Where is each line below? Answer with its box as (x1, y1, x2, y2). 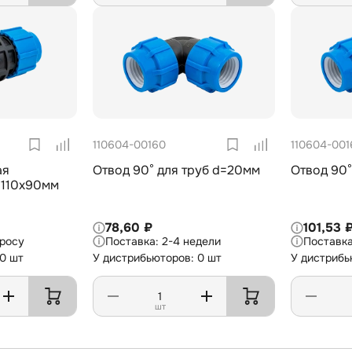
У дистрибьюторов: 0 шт (93, 251, 222, 266)
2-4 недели (162, 234, 221, 249)
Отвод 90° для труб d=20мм (93, 162, 260, 179)
